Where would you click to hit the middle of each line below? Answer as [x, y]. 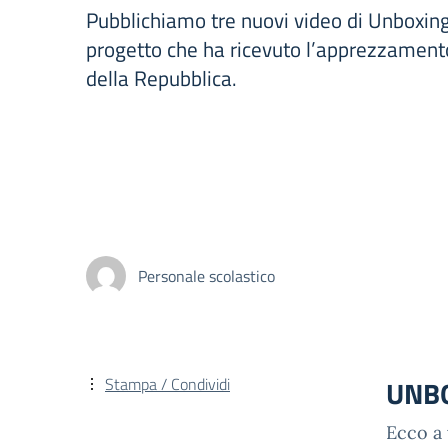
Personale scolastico [206, 275]
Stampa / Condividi [167, 384]
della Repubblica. [161, 78]
